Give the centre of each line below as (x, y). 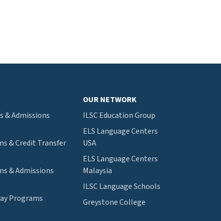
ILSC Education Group (119, 115)
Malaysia (97, 171)
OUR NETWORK (110, 100)
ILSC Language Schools (122, 186)
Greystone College (114, 202)
